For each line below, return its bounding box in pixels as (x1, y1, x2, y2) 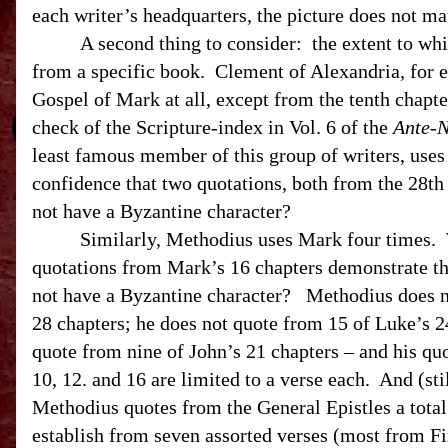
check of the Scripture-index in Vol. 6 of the (32, 116, 393, 138)
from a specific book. (32, 60, 205, 82)
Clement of (215, 60, 310, 82)
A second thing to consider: (80, 32, 302, 54)
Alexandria (310, 60, 400, 82)
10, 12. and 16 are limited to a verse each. (32, 368, 370, 390)
